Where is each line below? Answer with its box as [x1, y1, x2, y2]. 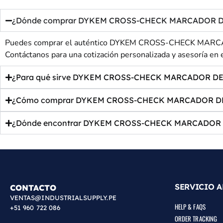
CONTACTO [10, 183, 57, 193]
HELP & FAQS [175, 202, 206, 212]
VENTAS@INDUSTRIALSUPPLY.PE [10, 194, 116, 202]
